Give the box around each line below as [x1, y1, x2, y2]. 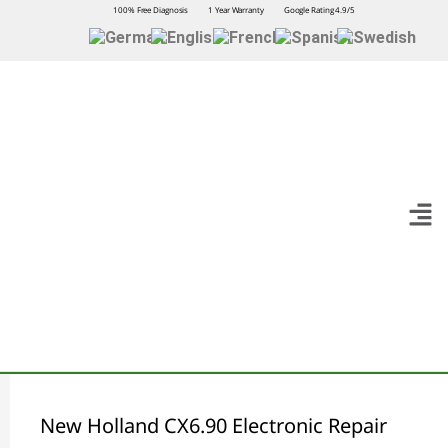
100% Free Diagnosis [113, 4, 189, 15]
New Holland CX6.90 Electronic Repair [40, 412, 387, 440]
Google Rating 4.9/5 [283, 4, 355, 15]
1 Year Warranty [208, 4, 264, 15]
